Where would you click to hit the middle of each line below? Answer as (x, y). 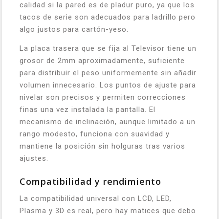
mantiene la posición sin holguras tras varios (102, 146)
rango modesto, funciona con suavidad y (95, 134)
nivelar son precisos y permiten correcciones (103, 97)
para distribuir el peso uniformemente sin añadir (108, 73)
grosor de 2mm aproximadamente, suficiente (102, 60)
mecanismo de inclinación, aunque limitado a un (108, 121)
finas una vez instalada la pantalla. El (88, 109)
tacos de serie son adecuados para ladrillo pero (108, 17)
